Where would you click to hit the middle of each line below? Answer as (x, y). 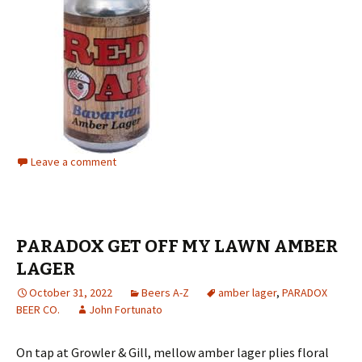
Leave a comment (74, 162)
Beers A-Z (165, 293)
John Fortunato (126, 309)
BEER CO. (38, 309)
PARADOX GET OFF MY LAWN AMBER (177, 246)
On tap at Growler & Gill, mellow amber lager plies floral (173, 352)
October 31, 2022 (71, 293)
